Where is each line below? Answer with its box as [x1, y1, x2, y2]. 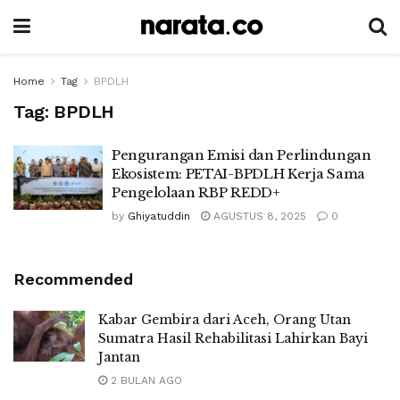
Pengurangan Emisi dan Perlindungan [112, 146, 371, 163]
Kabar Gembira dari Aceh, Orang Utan [98, 312, 351, 328]
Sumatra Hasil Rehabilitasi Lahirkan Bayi [98, 330, 368, 346]
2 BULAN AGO [107, 374, 182, 387]
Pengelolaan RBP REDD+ [112, 184, 280, 201]
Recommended [13, 270, 133, 288]
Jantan [98, 349, 140, 365]
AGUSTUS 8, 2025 [210, 210, 306, 222]
